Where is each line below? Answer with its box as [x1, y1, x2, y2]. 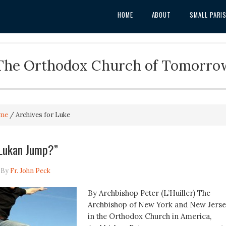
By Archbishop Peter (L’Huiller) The [87, 188, 210, 198]
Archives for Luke [14, 110, 70, 120]
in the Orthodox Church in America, [87, 211, 211, 221]
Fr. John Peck [10, 166, 50, 175]
